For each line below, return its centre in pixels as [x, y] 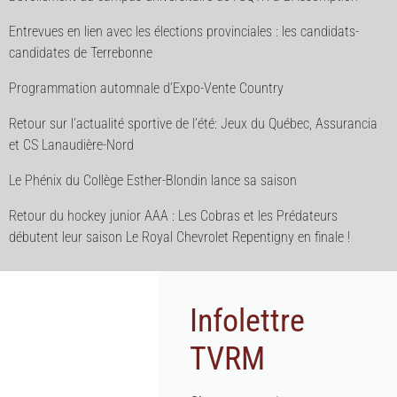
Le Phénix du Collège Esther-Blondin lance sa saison [153, 180]
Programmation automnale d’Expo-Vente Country [146, 88]
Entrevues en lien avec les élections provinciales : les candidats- [184, 31]
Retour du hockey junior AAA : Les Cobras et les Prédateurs [173, 215]
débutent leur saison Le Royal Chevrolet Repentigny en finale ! [179, 237]
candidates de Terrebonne [81, 52]
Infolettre [248, 320]
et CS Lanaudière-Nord [71, 144]
